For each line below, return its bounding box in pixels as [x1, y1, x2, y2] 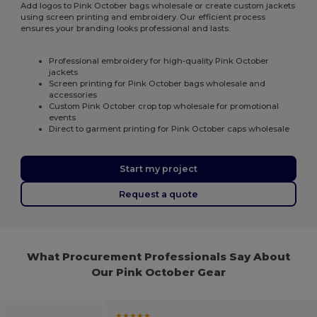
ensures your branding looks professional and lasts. [21, 23, 231, 34]
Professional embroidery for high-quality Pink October [49, 56, 270, 67]
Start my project [120, 163, 197, 174]
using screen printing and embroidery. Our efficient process [21, 12, 266, 23]
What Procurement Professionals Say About [27, 250, 291, 264]
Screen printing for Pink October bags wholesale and [49, 79, 266, 89]
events [49, 113, 76, 123]
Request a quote [119, 188, 198, 200]
